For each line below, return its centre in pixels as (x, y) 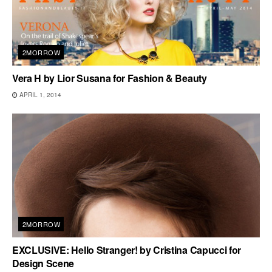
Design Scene (43, 263)
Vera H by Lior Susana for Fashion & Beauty (110, 78)
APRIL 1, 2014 (39, 95)
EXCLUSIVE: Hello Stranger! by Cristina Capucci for (127, 250)
